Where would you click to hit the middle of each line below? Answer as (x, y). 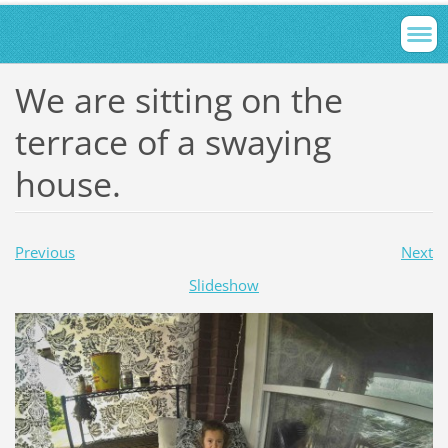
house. (67, 183)
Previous (44, 251)
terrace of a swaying (172, 141)
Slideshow (224, 284)
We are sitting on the (178, 99)
